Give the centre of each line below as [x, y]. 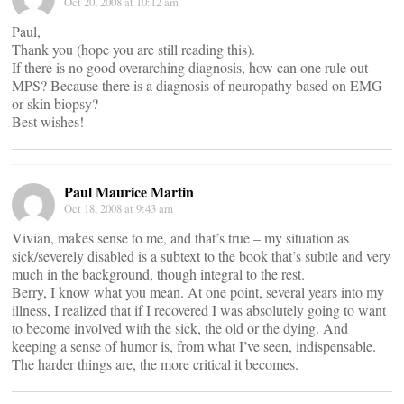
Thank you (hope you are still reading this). [133, 49]
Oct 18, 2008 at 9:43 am [119, 208]
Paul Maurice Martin [129, 192]
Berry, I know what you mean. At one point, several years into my [198, 292]
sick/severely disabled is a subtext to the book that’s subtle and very [201, 256]
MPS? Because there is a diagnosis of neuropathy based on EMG [197, 85]
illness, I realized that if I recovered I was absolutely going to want [199, 310]
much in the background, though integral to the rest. [158, 274]
